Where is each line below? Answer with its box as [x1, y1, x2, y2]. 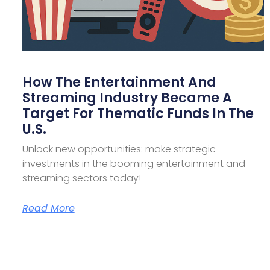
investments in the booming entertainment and [22, 157, 245, 171]
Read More [22, 201, 75, 216]
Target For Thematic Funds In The [22, 104, 254, 124]
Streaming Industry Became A [22, 89, 232, 108]
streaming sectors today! [22, 171, 141, 186]
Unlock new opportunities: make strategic [22, 142, 216, 157]
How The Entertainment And [22, 73, 216, 92]
